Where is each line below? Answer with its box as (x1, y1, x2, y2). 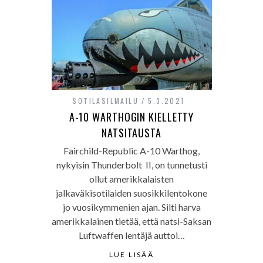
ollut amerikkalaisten (89, 173, 174, 184)
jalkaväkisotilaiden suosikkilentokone (56, 187, 207, 198)
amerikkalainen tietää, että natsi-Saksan (52, 215, 211, 227)
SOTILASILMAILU (72, 96, 139, 106)
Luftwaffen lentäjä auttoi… (78, 230, 185, 241)
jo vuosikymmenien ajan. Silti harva (62, 201, 201, 213)
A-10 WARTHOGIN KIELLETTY (69, 109, 194, 124)
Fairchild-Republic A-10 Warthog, (63, 145, 200, 156)
